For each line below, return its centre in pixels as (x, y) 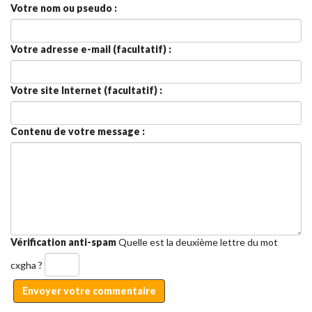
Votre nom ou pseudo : (64, 8)
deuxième (197, 242)
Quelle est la (147, 242)
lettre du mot (248, 242)
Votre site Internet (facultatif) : (86, 91)
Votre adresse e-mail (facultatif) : (91, 49)
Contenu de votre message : (78, 132)
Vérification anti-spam (63, 242)
